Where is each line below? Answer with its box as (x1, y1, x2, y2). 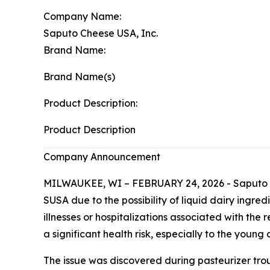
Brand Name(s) (43, 70, 115, 83)
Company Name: (43, 10, 121, 22)
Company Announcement (43, 150, 160, 163)
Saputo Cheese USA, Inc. (43, 27, 158, 39)
